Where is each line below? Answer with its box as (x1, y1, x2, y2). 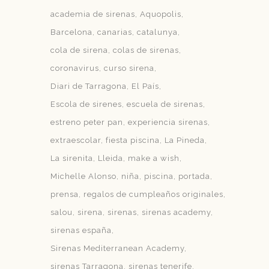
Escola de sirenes (50, 100, 122, 109)
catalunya (137, 28, 178, 37)
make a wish (128, 154, 180, 163)
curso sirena (104, 64, 155, 73)
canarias (97, 28, 133, 37)
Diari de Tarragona (50, 82, 127, 91)
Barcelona (50, 28, 93, 37)
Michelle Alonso (50, 172, 117, 181)
